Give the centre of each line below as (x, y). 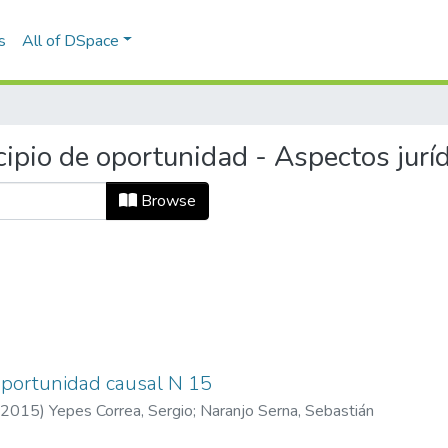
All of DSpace (70, 40)
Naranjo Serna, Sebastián (287, 411)
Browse (166, 201)
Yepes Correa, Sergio (121, 411)
